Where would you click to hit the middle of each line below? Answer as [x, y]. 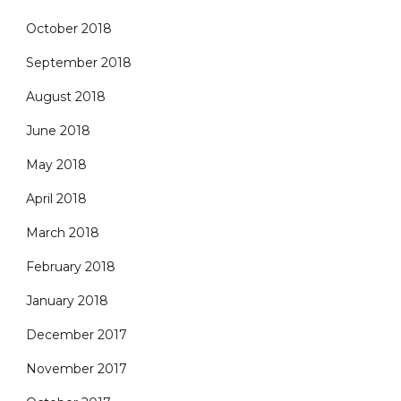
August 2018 [66, 97]
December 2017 [77, 335]
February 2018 [71, 267]
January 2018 [67, 301]
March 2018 [63, 233]
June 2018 [58, 131]
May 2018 [56, 165]
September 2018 [79, 63]
